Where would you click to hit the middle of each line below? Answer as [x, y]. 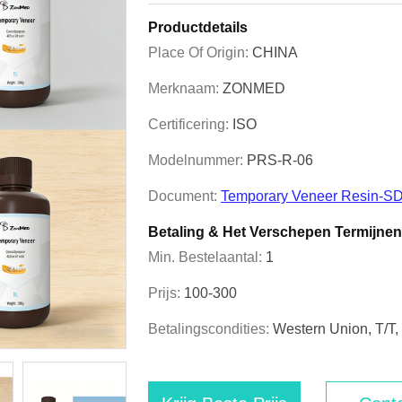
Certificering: [190, 124]
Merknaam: [185, 88]
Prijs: [166, 293]
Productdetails [198, 27]
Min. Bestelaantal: [207, 257]
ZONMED [254, 88]
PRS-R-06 [280, 160]
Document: [184, 196]
